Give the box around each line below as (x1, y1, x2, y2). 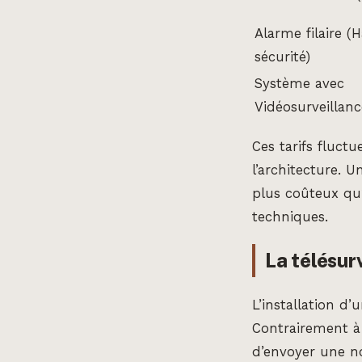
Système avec (255, 75, 344, 91)
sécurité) (255, 48, 310, 65)
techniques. (252, 208, 328, 225)
